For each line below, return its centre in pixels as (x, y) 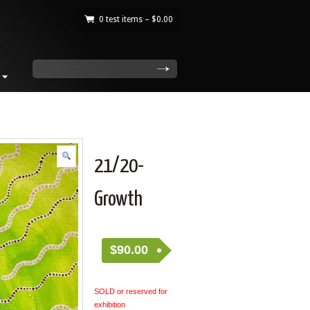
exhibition (109, 304)
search (52, 69)
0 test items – (125, 19)
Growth (118, 200)
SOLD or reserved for (130, 291)
